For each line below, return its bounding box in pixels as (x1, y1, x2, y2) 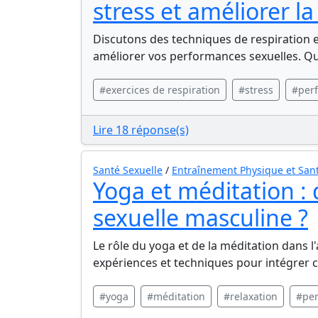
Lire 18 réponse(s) (93, 122, 189, 138)
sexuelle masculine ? (93, 202, 308, 233)
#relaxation (224, 290, 278, 303)
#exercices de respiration (99, 83, 220, 97)
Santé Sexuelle (93, 163, 163, 177)
